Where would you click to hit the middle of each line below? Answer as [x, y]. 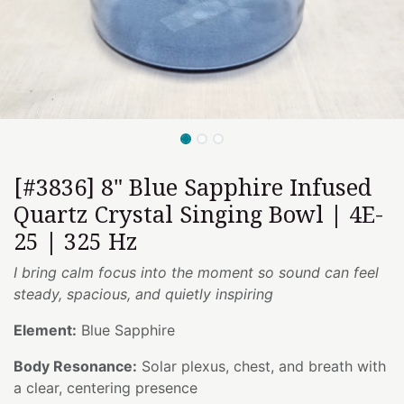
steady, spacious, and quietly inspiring [143, 294]
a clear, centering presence [106, 387]
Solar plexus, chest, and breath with [262, 366]
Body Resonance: [75, 366]
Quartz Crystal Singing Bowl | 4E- [198, 213]
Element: [45, 330]
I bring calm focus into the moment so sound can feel [196, 272]
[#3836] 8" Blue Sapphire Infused [193, 186]
